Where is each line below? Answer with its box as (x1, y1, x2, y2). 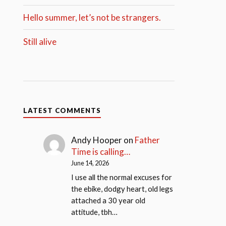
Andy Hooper (71, 134, 123, 145)
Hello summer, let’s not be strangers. (23, 12, 161, 23)
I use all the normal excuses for (71, 172, 173, 182)
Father (135, 134, 160, 145)
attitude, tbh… (71, 207, 118, 216)
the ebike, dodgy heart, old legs (71, 184, 174, 193)
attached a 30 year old (71, 195, 146, 205)
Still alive (23, 36, 57, 47)
